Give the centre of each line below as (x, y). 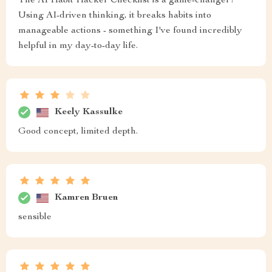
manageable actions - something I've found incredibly (130, 31)
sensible (35, 217)
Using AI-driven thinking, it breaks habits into (115, 16)
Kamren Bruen (86, 198)
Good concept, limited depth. (78, 132)
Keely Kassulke (89, 112)
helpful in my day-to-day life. (78, 46)
